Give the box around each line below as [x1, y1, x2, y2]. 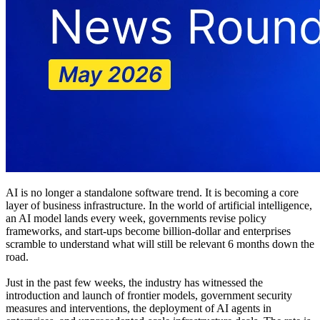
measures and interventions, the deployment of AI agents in [6, 301, 271, 314]
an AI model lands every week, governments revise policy [6, 211, 266, 224]
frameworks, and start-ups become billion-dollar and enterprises [6, 224, 291, 237]
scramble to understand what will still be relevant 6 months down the [6, 237, 314, 250]
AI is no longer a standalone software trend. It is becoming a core [6, 186, 299, 199]
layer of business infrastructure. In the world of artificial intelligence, [6, 199, 312, 211]
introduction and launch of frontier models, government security [6, 289, 292, 301]
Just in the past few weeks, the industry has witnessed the [6, 276, 263, 289]
